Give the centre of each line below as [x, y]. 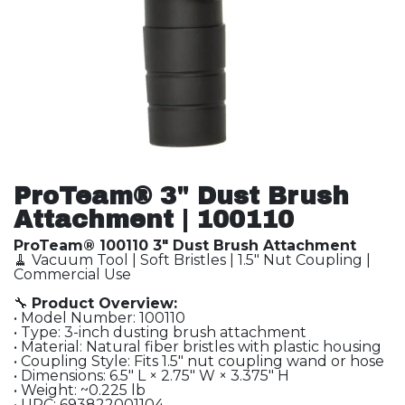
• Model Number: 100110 [99, 318]
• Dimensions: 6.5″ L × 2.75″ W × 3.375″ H [151, 376]
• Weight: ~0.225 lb [80, 390]
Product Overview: [104, 303]
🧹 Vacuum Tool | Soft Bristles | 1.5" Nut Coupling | [192, 260]
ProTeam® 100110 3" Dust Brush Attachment [185, 245]
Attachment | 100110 [154, 220]
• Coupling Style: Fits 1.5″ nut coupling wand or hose [199, 361]
